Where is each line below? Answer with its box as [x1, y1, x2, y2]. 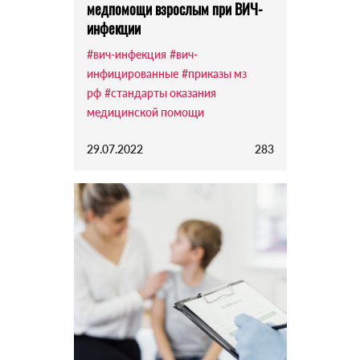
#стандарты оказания [104, 86, 216, 100]
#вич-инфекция [86, 47, 166, 62]
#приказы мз [181, 67, 247, 81]
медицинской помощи [86, 105, 204, 120]
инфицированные [86, 67, 178, 81]
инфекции [86, 18, 141, 39]
